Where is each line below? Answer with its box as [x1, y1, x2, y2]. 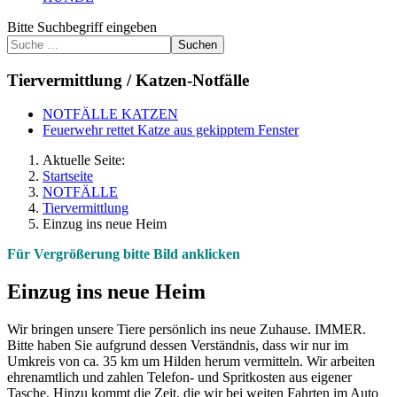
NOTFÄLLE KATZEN [43, 106, 178, 122]
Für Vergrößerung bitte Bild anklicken [7, 246, 244, 262]
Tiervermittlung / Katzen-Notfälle [7, 70, 249, 90]
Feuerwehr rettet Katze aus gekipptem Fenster [43, 122, 299, 138]
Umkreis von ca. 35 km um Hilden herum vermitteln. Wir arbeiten [7, 354, 375, 370]
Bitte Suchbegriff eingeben [7, 19, 157, 35]
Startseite [43, 168, 93, 184]
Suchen [178, 38, 217, 51]
